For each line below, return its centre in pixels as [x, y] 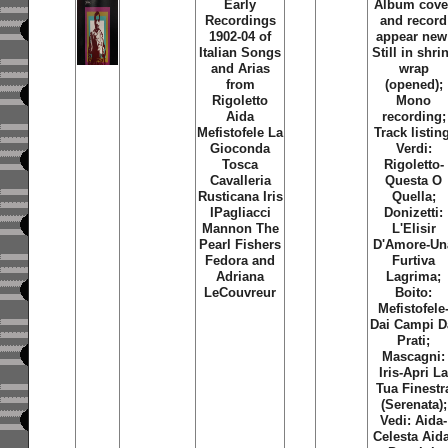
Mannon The [240, 228]
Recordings [240, 20]
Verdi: [413, 148]
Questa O [414, 180]
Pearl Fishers [240, 244]
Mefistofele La [240, 132]
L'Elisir [413, 228]
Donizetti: [414, 212]
